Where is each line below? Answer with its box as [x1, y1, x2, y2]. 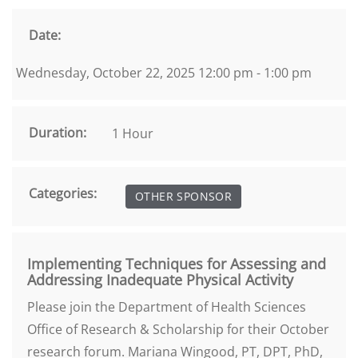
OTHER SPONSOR [135, 189, 233, 204]
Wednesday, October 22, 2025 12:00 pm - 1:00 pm [16, 64, 312, 82]
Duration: [29, 124, 86, 141]
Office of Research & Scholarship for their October [27, 320, 329, 338]
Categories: [29, 185, 97, 202]
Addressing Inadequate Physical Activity [27, 270, 293, 289]
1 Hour [112, 125, 153, 142]
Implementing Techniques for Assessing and [27, 254, 326, 273]
